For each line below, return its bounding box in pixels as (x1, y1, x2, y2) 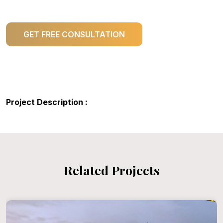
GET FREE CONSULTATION (23, 29, 125, 39)
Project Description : (6, 97, 88, 107)
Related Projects (63, 161, 160, 178)
